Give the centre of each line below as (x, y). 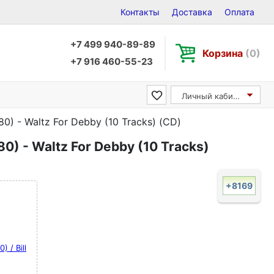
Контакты (140, 12)
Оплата (239, 12)
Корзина (224, 53)
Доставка (192, 12)
